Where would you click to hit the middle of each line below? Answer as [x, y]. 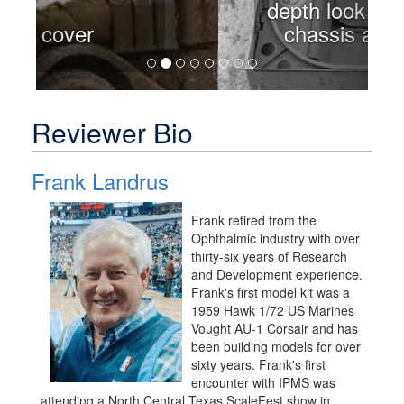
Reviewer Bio [112, 133]
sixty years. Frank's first [258, 365]
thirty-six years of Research [269, 257]
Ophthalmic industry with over [275, 239]
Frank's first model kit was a [271, 293]
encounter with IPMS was [263, 383]
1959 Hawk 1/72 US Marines [273, 311]
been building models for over [276, 347]
